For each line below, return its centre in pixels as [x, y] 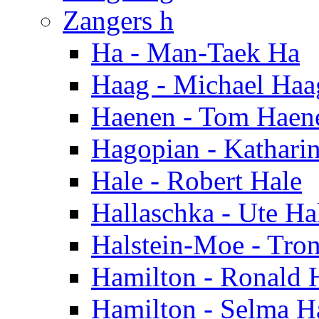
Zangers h [118, 21]
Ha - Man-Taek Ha [195, 53]
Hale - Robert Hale [197, 181]
